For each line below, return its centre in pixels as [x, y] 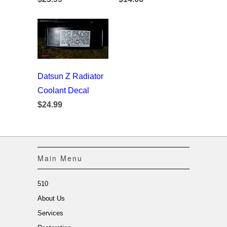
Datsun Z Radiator [70, 76]
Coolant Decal [63, 90]
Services [50, 213]
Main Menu [60, 158]
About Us [51, 198]
